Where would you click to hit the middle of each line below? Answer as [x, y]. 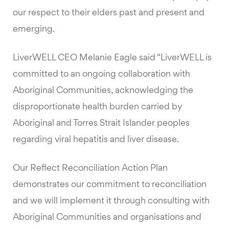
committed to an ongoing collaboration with [101, 75]
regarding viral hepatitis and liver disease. [96, 140]
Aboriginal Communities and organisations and [107, 218]
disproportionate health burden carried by [98, 107]
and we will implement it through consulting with [111, 201]
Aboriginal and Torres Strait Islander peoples [101, 124]
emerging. [34, 30]
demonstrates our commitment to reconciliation [110, 185]
